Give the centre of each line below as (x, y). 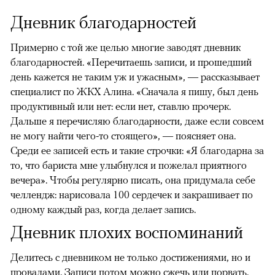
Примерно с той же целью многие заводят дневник (126, 48)
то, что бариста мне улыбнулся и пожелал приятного (129, 165)
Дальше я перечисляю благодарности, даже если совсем (137, 121)
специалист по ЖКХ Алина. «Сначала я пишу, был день (134, 92)
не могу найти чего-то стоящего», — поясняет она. (123, 136)
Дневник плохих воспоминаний (127, 232)
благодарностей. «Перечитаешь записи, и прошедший (131, 62)
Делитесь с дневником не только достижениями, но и (130, 258)
